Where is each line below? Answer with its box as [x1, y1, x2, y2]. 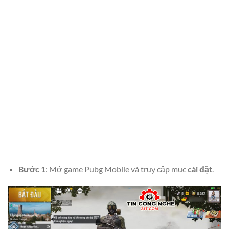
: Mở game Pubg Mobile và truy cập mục [45, 164, 188, 174]
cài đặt [187, 164, 212, 174]
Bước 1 [18, 164, 45, 174]
